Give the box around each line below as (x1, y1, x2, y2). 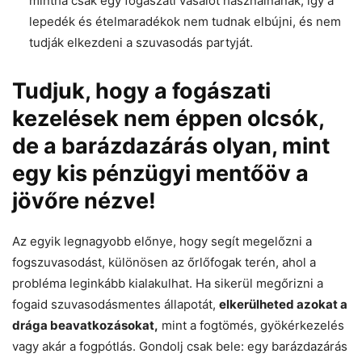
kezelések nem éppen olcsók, (12, 104, 324, 132)
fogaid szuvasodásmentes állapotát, (12, 296, 219, 312)
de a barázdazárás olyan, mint (12, 132, 330, 159)
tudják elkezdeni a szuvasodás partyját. (29, 34, 253, 50)
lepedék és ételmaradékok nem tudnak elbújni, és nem (29, 13, 341, 29)
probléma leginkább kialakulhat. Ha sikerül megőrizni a (12, 275, 323, 291)
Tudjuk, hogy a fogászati (12, 77, 271, 104)
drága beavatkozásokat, (12, 317, 158, 333)
